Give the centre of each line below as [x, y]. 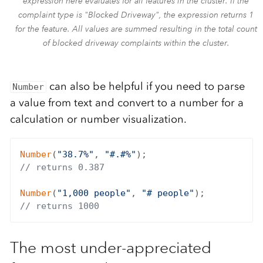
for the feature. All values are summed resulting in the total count [136, 29]
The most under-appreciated [110, 248]
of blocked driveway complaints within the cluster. [136, 43]
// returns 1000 [59, 206]
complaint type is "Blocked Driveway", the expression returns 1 [136, 15]
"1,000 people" [94, 193]
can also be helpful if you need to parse [146, 87]
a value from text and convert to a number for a [127, 103]
